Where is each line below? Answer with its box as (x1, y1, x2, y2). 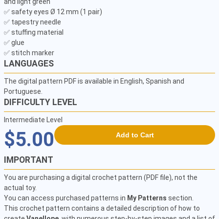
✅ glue (4, 39, 26, 46)
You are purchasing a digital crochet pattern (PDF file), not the (4, 174, 197, 181)
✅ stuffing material (4, 28, 65, 36)
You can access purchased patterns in (4, 194, 127, 202)
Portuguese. (4, 88, 43, 95)
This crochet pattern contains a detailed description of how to (4, 204, 200, 212)
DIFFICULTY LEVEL (4, 97, 77, 107)
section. (167, 194, 194, 202)
